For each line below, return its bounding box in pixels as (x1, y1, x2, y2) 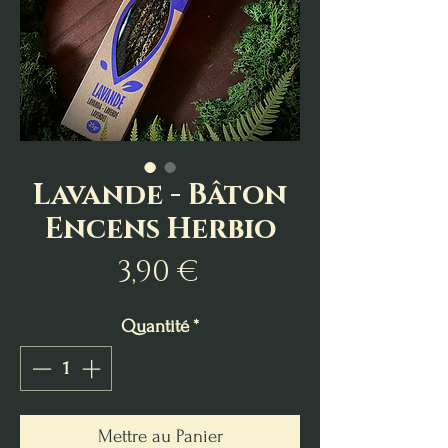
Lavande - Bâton (33, 176, 287, 216)
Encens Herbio (44, 210, 276, 250)
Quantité (121, 316, 189, 338)
